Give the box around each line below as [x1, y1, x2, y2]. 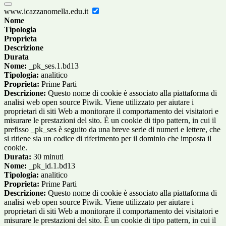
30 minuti [31, 152, 64, 161]
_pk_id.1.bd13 [27, 161, 75, 171]
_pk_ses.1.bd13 [27, 62, 79, 71]
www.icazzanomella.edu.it [4, 7, 90, 16]
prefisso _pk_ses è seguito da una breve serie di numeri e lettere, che [4, 125, 220, 134]
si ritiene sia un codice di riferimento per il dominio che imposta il [4, 134, 211, 143]
